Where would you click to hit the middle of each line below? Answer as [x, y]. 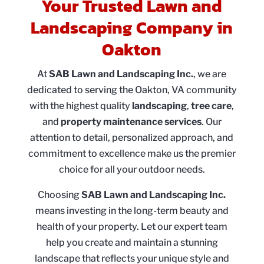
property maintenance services [131, 121]
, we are [210, 74]
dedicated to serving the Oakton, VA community [132, 90]
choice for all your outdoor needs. [132, 169]
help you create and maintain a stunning [132, 242]
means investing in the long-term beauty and [132, 210]
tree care [212, 105]
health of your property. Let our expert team [132, 226]
